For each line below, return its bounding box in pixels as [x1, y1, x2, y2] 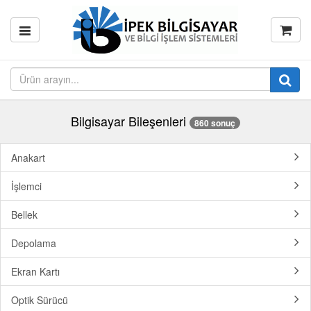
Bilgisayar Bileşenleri [71, 112, 186, 130]
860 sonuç [194, 117, 235, 130]
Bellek [11, 208, 37, 222]
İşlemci [11, 179, 42, 194]
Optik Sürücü [11, 293, 68, 308]
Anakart [11, 151, 45, 165]
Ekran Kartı [11, 264, 60, 279]
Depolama [11, 236, 56, 251]
